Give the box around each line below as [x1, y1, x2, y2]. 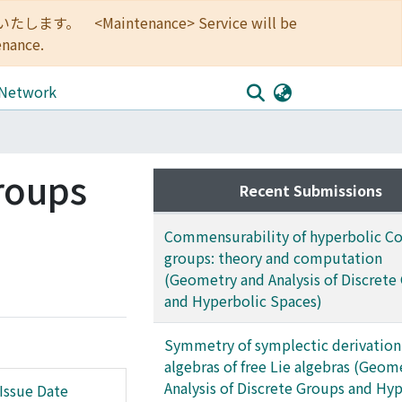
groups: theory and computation [164, 247, 382, 268]
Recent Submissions [239, 179, 382, 201]
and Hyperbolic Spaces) [164, 290, 322, 311]
